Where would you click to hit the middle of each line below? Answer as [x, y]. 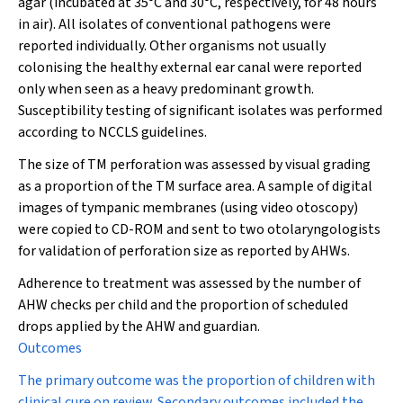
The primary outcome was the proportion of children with [197, 381]
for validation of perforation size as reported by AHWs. [184, 251]
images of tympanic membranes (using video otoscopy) [188, 208]
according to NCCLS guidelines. [112, 132]
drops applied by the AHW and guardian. [139, 327]
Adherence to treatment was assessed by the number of [189, 283]
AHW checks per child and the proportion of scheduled [183, 305]
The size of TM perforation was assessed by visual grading [194, 165]
